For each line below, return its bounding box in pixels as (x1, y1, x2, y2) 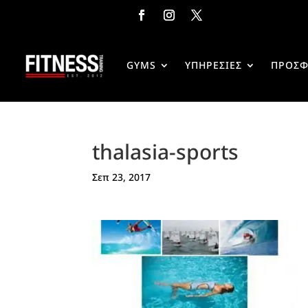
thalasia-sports (92, 137, 239, 166)
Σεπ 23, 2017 (92, 170, 151, 184)
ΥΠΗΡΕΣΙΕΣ (184, 58, 242, 71)
